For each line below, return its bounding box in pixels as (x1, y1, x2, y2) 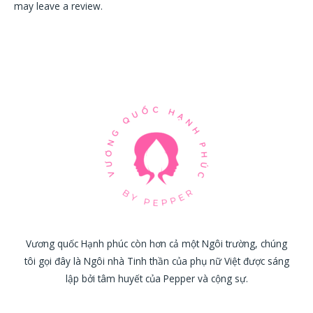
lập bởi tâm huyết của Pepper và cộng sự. (65, 272, 248, 286)
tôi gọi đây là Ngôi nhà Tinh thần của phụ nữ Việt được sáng (24, 254, 289, 268)
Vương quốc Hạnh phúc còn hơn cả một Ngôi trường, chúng (26, 237, 287, 251)
